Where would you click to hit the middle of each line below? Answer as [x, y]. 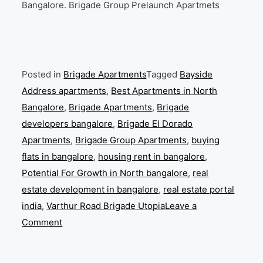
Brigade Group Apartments [131, 140]
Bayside [196, 74]
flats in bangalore [58, 156]
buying [206, 140]
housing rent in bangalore [152, 156]
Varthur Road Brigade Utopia [106, 205]
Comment [42, 222]
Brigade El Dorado [155, 123]
